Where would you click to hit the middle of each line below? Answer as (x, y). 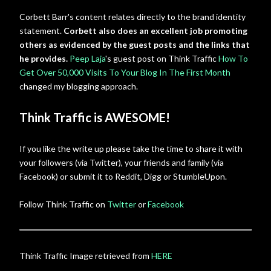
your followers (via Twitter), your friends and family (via (122, 162)
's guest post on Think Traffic (162, 58)
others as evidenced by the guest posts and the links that (135, 44)
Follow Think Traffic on (63, 204)
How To (233, 58)
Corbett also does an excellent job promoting (155, 31)
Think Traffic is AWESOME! (95, 117)
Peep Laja (87, 58)
